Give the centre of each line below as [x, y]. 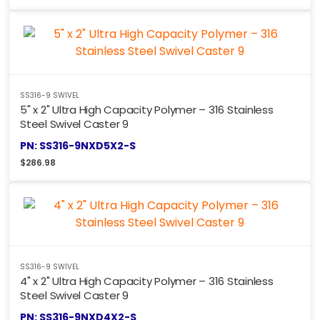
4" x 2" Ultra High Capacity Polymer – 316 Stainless [147, 281]
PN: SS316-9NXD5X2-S [78, 146]
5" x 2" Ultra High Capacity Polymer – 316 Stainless [147, 110]
